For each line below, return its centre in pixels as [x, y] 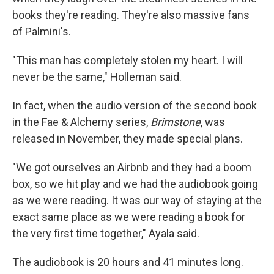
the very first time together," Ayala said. [106, 233]
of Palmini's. [42, 31]
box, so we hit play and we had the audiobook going [135, 184]
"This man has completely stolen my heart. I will [128, 60]
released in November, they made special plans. [128, 139]
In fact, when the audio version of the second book [135, 106]
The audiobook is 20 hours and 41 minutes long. [128, 262]
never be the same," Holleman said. [97, 77]
